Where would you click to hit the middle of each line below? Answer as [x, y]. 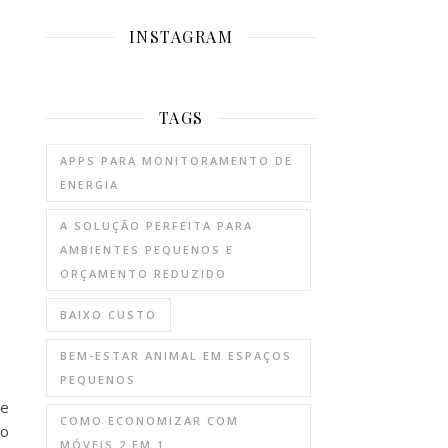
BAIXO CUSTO [108, 314]
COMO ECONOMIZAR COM [149, 420]
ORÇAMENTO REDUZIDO [143, 273]
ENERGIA [89, 184]
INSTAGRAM [181, 36]
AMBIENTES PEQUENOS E [147, 249]
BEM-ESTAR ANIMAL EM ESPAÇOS [176, 355]
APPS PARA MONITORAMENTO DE [176, 160]
